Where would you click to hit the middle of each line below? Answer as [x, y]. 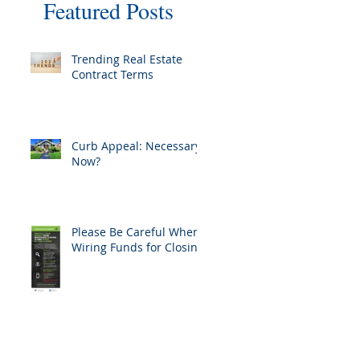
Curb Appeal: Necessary [136, 146]
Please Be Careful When [136, 232]
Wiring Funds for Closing [138, 247]
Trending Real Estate [127, 59]
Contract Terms [112, 74]
